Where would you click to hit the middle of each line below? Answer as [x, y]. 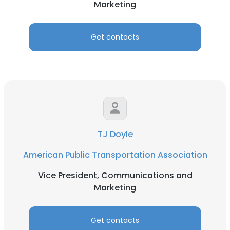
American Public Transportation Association [115, 155]
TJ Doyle [115, 134]
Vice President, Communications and [115, 175]
